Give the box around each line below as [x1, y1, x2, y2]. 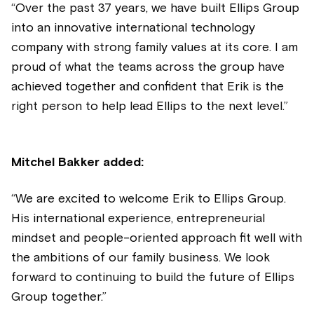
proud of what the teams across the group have [11, 60, 285, 74]
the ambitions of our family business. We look [11, 251, 270, 264]
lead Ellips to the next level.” [130, 100, 288, 113]
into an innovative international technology [11, 21, 255, 34]
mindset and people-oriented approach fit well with [11, 231, 302, 245]
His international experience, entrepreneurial [11, 212, 265, 225]
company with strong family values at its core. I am [11, 41, 298, 54]
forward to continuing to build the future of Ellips [11, 271, 294, 284]
